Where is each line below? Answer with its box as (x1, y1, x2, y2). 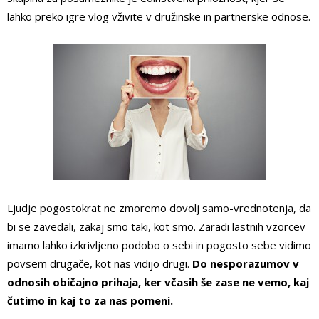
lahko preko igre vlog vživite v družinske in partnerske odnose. (7, 9, 310, 24)
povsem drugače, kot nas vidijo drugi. (7, 256, 192, 271)
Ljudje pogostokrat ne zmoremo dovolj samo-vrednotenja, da (7, 201, 311, 216)
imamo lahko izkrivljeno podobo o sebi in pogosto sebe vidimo (7, 238, 311, 253)
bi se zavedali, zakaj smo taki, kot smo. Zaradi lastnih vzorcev (7, 219, 305, 234)
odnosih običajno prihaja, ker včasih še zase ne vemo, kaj (7, 275, 309, 290)
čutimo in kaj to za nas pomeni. (7, 293, 173, 308)
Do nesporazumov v (192, 256, 299, 271)
